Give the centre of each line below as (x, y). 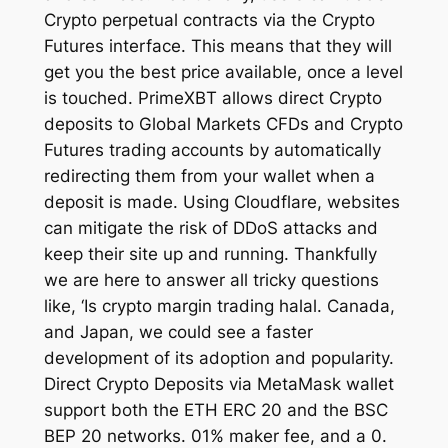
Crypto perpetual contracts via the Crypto (209, 20)
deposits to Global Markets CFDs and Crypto (223, 124)
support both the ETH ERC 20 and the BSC (215, 410)
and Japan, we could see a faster (178, 332)
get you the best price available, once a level (223, 72)
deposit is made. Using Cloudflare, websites (221, 202)
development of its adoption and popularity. (218, 358)
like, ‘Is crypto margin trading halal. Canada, (219, 306)
